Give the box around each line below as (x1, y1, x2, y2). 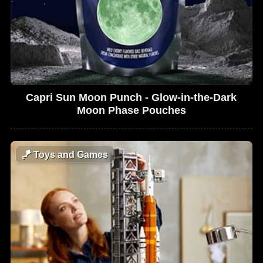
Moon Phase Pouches (76, 104, 186, 116)
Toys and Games (31, 149, 109, 160)
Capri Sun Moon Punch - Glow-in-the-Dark (26, 91, 237, 103)
